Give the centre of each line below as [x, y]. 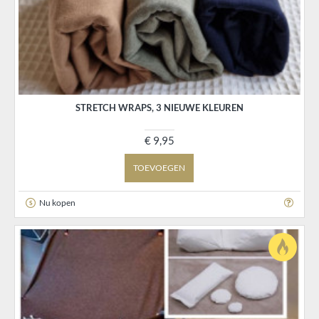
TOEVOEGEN [159, 168]
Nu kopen [57, 202]
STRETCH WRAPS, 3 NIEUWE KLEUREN [159, 108]
